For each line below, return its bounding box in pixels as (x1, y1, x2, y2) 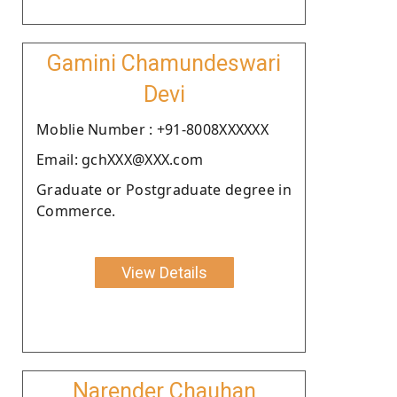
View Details (121, 262, 207, 282)
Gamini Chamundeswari (47, 50, 281, 76)
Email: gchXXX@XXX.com (36, 149, 204, 169)
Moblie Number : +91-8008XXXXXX (36, 119, 269, 139)
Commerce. (36, 200, 116, 221)
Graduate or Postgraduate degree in (36, 179, 292, 199)
